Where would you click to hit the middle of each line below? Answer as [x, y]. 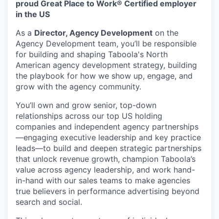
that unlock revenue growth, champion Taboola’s [106, 159]
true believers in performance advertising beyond [108, 191]
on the [165, 33]
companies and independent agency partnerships [107, 126]
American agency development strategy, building [106, 65]
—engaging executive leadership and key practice [108, 137]
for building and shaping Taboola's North [92, 54]
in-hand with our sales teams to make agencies [103, 180]
